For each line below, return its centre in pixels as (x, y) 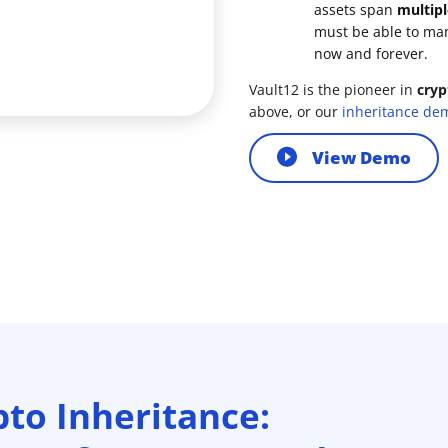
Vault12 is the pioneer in (333, 89)
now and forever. (371, 53)
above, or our (295, 111)
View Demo (361, 158)
